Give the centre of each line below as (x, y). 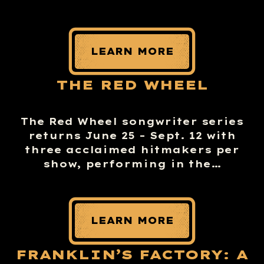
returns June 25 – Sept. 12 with (132, 135)
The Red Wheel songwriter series (132, 121)
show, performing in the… (132, 164)
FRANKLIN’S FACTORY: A (132, 254)
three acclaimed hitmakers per (132, 149)
